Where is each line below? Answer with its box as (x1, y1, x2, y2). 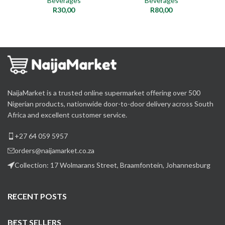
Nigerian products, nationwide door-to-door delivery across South (8, 99, 213, 108)
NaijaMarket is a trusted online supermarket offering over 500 (8, 88, 200, 97)
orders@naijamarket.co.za (15, 146, 94, 155)
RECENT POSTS (8, 191, 67, 201)
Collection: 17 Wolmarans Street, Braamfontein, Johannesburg (15, 160, 210, 169)
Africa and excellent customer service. (8, 110, 127, 119)
